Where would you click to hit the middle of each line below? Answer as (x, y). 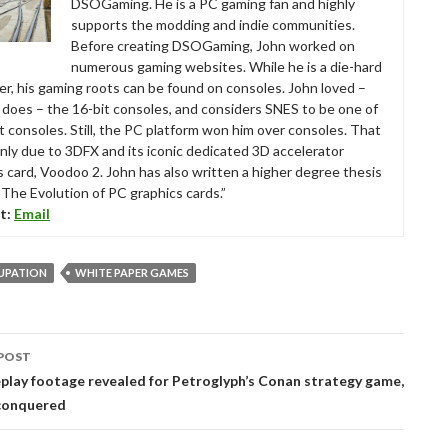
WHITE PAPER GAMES (132, 272)
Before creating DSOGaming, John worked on (213, 45)
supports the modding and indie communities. (213, 24)
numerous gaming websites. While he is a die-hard (226, 66)
